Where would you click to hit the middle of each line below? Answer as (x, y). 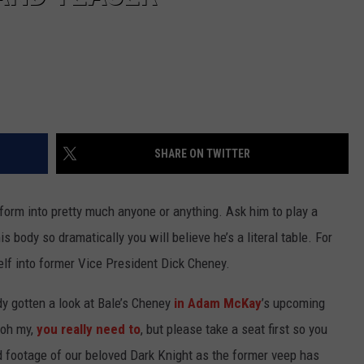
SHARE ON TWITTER (202, 154)
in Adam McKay (216, 303)
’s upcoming (293, 303)
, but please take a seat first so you (234, 329)
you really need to (89, 329)
